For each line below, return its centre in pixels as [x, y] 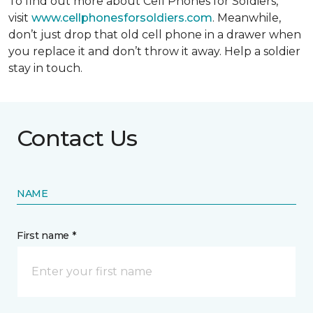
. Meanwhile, [247, 18]
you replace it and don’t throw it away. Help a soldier [154, 51]
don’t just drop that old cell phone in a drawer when [155, 35]
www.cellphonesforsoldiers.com [122, 18]
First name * [46, 235]
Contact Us [77, 138]
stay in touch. [45, 68]
